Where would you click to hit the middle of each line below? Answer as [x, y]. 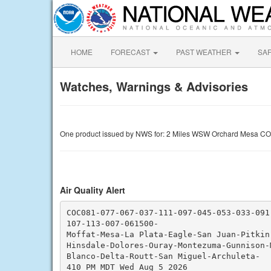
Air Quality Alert [93, 190]
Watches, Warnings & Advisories [154, 86]
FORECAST [131, 52]
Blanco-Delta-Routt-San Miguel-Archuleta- [163, 256]
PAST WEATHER [205, 52]
